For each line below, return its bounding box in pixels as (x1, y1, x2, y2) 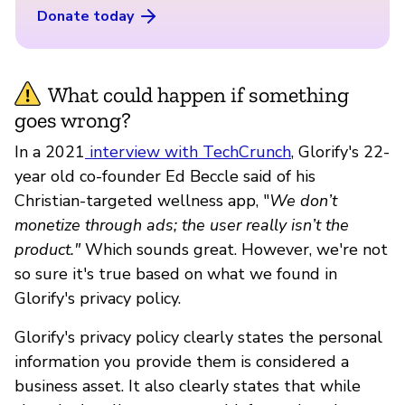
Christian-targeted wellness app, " (14, 189, 269, 212)
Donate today (37, 5, 134, 26)
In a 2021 (14, 140, 85, 163)
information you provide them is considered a (14, 350, 349, 372)
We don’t (269, 189, 337, 212)
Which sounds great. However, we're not (80, 238, 388, 260)
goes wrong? (14, 106, 131, 133)
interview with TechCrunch (85, 140, 291, 163)
